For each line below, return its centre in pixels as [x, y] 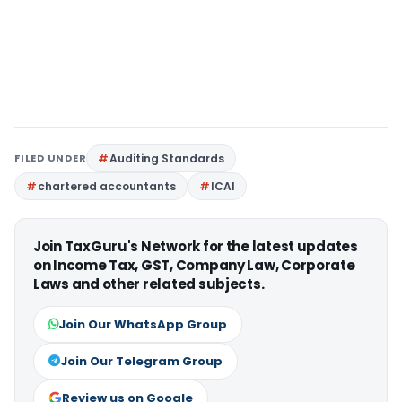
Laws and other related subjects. [149, 284]
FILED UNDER [51, 158]
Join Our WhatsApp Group [143, 325]
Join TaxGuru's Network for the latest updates [196, 247]
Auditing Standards [167, 159]
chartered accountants [107, 187]
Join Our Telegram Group [141, 362]
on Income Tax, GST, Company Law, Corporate [194, 266]
